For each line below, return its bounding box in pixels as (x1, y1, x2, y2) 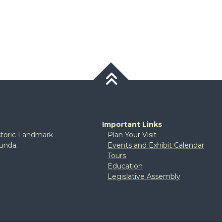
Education (107, 162, 143, 171)
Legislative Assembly (107, 172, 180, 181)
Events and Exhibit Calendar (107, 141, 204, 150)
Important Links (102, 120, 162, 129)
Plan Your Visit (107, 130, 157, 140)
